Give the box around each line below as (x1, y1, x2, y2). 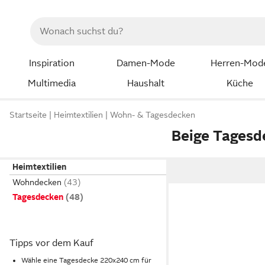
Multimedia (27, 77, 76, 89)
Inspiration (28, 58, 75, 69)
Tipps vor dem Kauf (9, 238, 93, 248)
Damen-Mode (116, 58, 175, 69)
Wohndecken (12, 177, 62, 187)
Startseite (9, 110, 47, 120)
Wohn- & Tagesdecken (110, 110, 195, 120)
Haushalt (127, 77, 164, 89)
